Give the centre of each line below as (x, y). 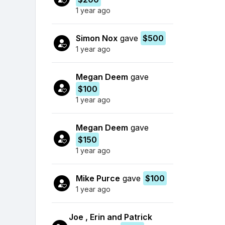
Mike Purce (98, 178)
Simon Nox (97, 38)
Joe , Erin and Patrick (110, 217)
